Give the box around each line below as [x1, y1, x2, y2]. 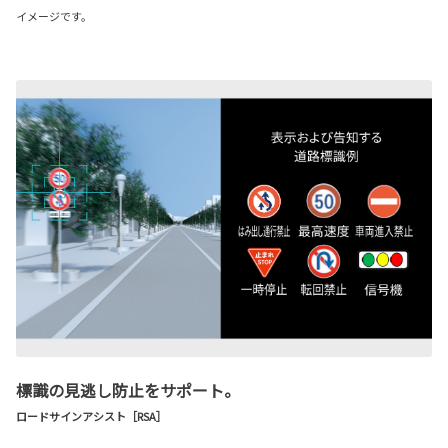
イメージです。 [16, 8, 92, 25]
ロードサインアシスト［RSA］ [16, 408, 167, 425]
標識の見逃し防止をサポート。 [16, 378, 240, 403]
